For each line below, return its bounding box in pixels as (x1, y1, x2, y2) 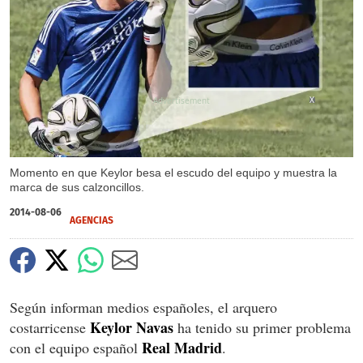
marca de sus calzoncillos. (10, 180, 144, 194)
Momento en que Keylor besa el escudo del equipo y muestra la (10, 165, 337, 179)
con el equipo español (10, 337, 142, 357)
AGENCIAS (70, 214, 113, 226)
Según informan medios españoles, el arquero (10, 297, 277, 317)
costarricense (10, 317, 90, 337)
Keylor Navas (90, 316, 173, 338)
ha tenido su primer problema (173, 317, 351, 337)
